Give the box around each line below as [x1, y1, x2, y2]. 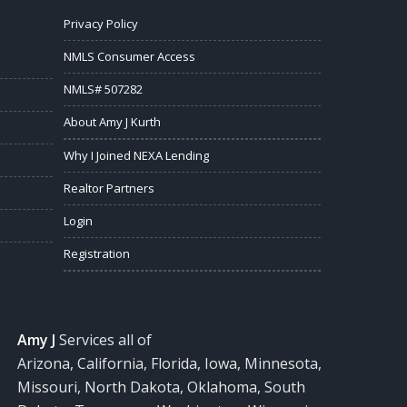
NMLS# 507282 [64, 81, 144, 98]
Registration [64, 245, 131, 263]
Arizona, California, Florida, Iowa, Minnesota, [17, 353, 323, 374]
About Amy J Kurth [64, 114, 162, 131]
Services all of [55, 330, 153, 351]
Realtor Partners [64, 180, 155, 197]
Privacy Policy [64, 15, 139, 33]
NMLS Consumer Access [64, 48, 196, 65]
